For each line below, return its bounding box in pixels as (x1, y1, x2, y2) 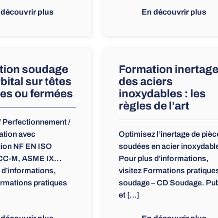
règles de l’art (118, 100, 189, 112)
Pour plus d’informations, (118, 154, 209, 163)
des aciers (118, 75, 173, 88)
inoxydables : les (118, 88, 206, 100)
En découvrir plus (141, 8, 206, 17)
